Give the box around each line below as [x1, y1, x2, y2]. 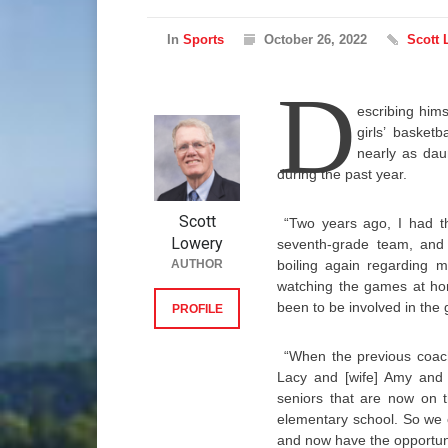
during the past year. [277, 166, 407, 182]
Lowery [171, 234, 223, 253]
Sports [183, 32, 224, 47]
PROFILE [171, 302, 223, 316]
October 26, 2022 [264, 32, 367, 47]
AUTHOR [171, 257, 223, 271]
